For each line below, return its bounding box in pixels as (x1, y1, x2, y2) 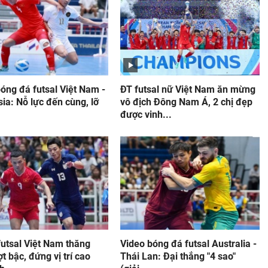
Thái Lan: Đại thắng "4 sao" (120, 251, 236, 262)
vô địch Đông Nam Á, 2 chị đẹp (120, 96, 252, 108)
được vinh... (120, 109, 172, 120)
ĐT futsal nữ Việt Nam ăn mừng (120, 84, 255, 95)
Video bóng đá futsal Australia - (120, 238, 257, 249)
